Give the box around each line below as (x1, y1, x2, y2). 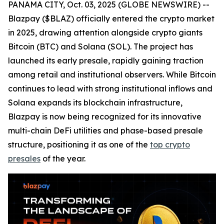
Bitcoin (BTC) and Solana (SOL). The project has (8, 41, 193, 51)
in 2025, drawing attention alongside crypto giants (8, 27, 202, 37)
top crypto (150, 139, 190, 149)
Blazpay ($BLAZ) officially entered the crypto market (8, 13, 214, 23)
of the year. (40, 153, 85, 163)
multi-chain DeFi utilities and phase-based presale (8, 125, 203, 135)
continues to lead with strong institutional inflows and (8, 83, 212, 93)
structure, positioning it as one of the (8, 139, 150, 149)
